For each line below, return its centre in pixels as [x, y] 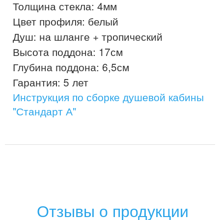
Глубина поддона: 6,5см [71, 67]
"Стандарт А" [44, 111]
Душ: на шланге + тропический [88, 37]
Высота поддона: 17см [68, 52]
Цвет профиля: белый [66, 21]
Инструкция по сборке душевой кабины [108, 97]
